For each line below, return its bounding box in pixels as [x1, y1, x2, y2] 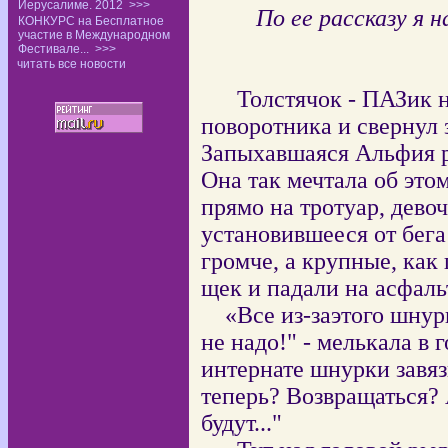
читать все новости [17, 57, 126, 71]
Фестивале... [18, 42, 92, 56]
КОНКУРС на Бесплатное [18, 14, 164, 28]
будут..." [201, 410, 282, 436]
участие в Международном [18, 28, 170, 42]
